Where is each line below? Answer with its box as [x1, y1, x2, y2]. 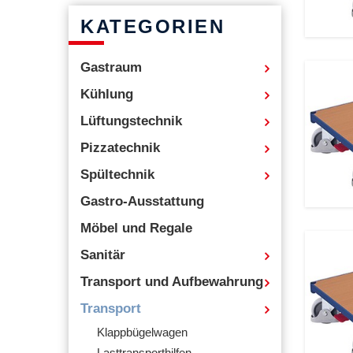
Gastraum [80, 60, 142, 75]
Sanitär [80, 247, 125, 262]
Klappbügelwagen [97, 326, 188, 339]
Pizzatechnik [80, 140, 160, 155]
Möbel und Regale [80, 221, 192, 236]
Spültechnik [80, 167, 154, 182]
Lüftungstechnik [80, 113, 182, 128]
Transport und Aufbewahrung [80, 274, 263, 289]
